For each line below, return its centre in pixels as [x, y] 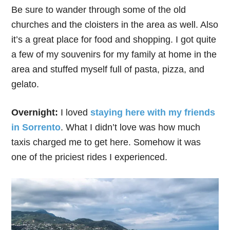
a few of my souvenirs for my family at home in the [114, 54]
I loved [76, 112]
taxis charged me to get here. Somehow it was [106, 142]
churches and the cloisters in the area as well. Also [115, 24]
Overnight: [36, 112]
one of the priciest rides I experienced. [90, 157]
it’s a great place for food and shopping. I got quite [114, 39]
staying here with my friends [153, 112]
